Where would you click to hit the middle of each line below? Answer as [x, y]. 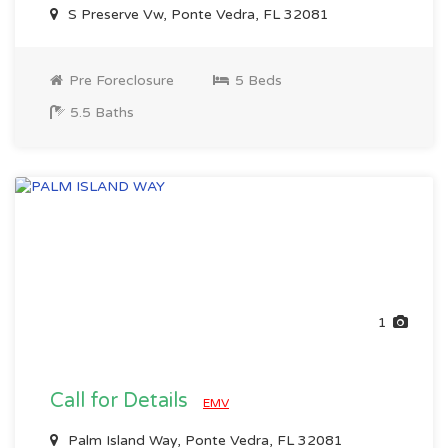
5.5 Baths [100, 112]
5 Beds [256, 80]
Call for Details [121, 401]
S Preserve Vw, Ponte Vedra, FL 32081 [196, 14]
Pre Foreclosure [119, 80]
